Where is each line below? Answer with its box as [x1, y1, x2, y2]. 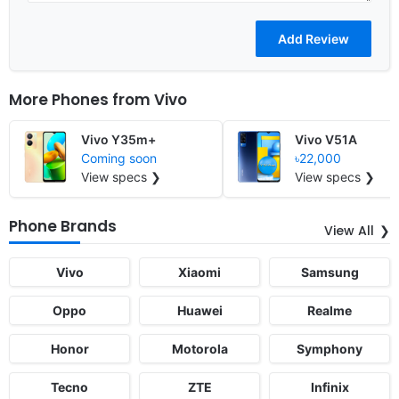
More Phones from [9, 88, 154, 110]
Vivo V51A [295, 131, 357, 147]
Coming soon [81, 150, 157, 166]
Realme [307, 302, 352, 318]
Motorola [171, 340, 228, 356]
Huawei [176, 302, 223, 318]
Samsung [300, 264, 359, 280]
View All [324, 221, 374, 240]
